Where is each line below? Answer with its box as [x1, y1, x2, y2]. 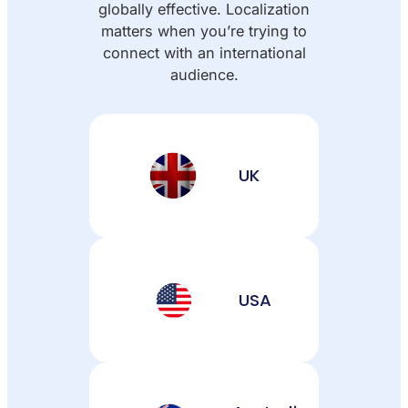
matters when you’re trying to [101, 21, 307, 40]
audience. [169, 65, 239, 84]
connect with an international [102, 43, 306, 62]
